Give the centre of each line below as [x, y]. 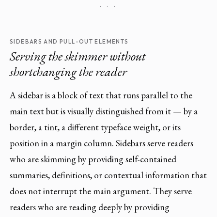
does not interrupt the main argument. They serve [101, 191]
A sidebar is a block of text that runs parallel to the [101, 95]
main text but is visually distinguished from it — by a [104, 111]
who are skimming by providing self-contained [93, 159]
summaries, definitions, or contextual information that [108, 175]
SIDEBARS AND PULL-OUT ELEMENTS [69, 42]
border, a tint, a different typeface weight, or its [95, 127]
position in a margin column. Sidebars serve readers [101, 143]
